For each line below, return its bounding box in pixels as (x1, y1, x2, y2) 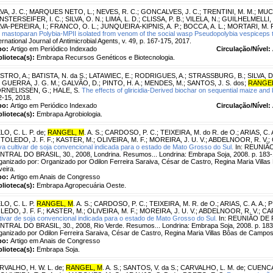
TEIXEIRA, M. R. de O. (149, 199, 217, 207)
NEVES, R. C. (96, 7, 137, 15)
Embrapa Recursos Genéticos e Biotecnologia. (37, 53, 175, 61)
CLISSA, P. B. (142, 15, 182, 23)
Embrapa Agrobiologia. (37, 110, 102, 118)
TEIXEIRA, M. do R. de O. (160, 128, 237, 136)
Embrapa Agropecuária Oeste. (37, 181, 126, 189)
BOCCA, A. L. (183, 22, 224, 30)
